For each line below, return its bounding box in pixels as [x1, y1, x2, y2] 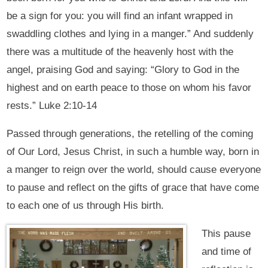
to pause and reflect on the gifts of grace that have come [7, 182, 260, 194]
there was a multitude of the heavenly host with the [7, 46, 234, 58]
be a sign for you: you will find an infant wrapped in [7, 10, 233, 22]
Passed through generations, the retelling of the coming [7, 128, 254, 140]
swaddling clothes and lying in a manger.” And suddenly [7, 28, 254, 40]
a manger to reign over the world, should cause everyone [7, 164, 261, 176]
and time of [201, 246, 251, 258]
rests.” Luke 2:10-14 [7, 100, 98, 112]
